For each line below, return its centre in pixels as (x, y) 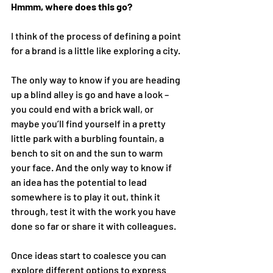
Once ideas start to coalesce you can (90, 255)
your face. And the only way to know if (92, 167)
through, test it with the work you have (94, 211)
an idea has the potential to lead (80, 182)
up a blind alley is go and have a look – (91, 94)
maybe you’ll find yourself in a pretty (89, 123)
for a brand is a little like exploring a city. (97, 50)
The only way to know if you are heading (97, 79)
